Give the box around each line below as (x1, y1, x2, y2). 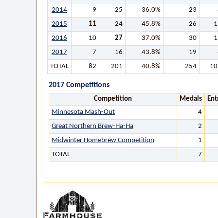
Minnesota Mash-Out (52, 109, 115, 116)
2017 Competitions (49, 81, 109, 89)
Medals (180, 95, 202, 103)
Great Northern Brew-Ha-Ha (52, 123, 133, 130)
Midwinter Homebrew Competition (52, 137, 154, 144)
